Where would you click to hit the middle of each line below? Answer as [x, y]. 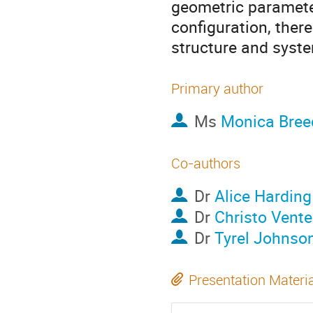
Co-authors [206, 163]
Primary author [217, 88]
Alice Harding [263, 196]
